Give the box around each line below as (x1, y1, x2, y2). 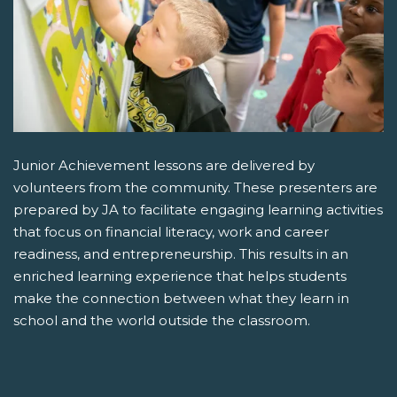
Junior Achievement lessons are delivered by (13, 157, 315, 174)
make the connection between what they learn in (13, 290, 349, 307)
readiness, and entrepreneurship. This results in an (13, 245, 348, 262)
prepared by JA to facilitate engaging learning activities (13, 201, 383, 218)
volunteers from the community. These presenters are (13, 179, 378, 196)
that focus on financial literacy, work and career (13, 223, 329, 240)
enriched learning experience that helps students (13, 268, 346, 284)
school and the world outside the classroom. (13, 312, 310, 329)
